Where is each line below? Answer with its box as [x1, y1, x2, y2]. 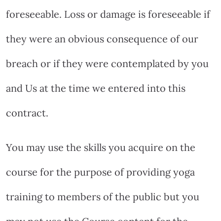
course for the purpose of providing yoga [6, 165, 195, 178]
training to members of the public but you [6, 190, 199, 203]
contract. [6, 106, 48, 119]
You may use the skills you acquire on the [6, 141, 195, 153]
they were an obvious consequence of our [6, 32, 198, 45]
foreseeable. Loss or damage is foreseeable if [6, 7, 210, 20]
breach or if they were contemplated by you [6, 57, 209, 70]
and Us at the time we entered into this [6, 81, 185, 94]
